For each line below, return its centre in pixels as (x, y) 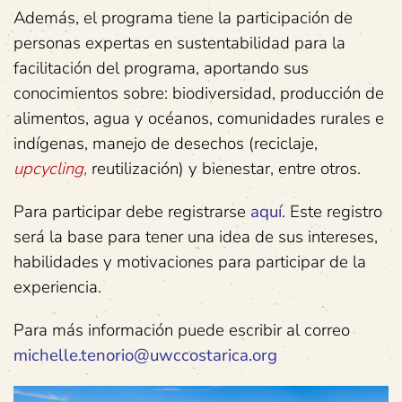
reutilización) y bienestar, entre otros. (224, 168)
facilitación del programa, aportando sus (161, 68)
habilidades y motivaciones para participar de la (190, 262)
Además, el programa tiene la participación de (183, 17)
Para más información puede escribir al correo (182, 330)
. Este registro (332, 211)
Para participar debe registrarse (132, 211)
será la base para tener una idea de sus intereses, (196, 236)
